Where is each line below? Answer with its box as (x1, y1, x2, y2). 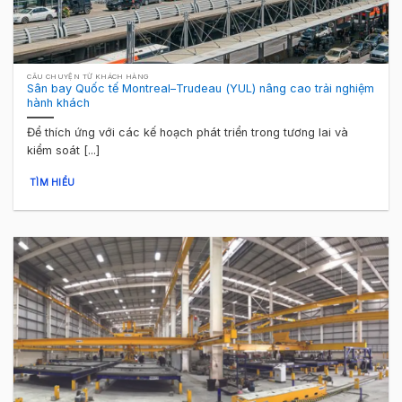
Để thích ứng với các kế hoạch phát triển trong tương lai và (27, 126, 349, 140)
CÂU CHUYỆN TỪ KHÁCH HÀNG (27, 73, 150, 82)
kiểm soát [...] (27, 144, 100, 158)
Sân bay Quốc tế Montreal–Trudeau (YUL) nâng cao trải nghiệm (27, 82, 375, 96)
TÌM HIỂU (29, 176, 75, 188)
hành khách (27, 96, 91, 110)
